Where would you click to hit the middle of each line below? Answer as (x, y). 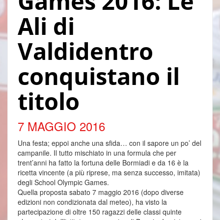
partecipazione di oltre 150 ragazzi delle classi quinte (100, 212)
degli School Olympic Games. (63, 182)
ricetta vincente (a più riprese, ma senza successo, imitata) (109, 173)
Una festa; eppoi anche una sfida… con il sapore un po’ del (110, 143)
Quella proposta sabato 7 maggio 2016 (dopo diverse (101, 192)
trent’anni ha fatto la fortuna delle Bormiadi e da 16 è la (103, 163)
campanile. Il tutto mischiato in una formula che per (97, 153)
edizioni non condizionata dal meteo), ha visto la (92, 202)
